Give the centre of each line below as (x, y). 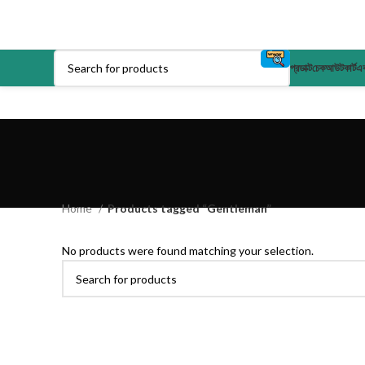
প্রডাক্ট (301, 68)
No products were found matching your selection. (188, 251)
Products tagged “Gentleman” (189, 208)
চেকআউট (328, 68)
